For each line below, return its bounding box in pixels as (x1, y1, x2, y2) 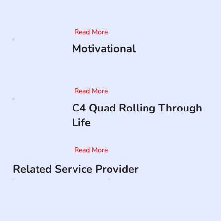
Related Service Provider (13, 162, 139, 177)
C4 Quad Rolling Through (72, 101, 202, 116)
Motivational (72, 41, 136, 57)
